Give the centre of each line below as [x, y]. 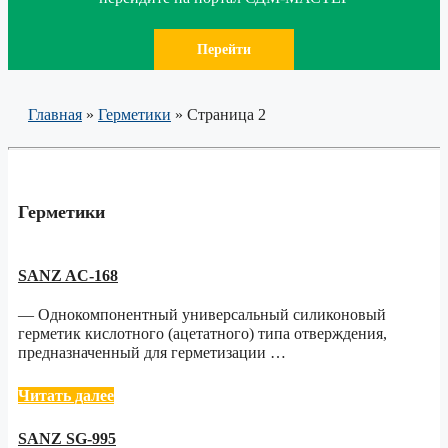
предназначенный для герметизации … [152, 353]
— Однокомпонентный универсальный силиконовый [202, 315]
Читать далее [66, 396]
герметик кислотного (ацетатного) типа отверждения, [202, 334]
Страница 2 [226, 115]
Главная [55, 115]
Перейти [224, 49]
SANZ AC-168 [68, 276]
